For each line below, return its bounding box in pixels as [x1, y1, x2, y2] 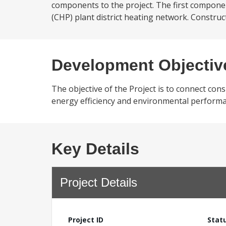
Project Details [60, 176, 137, 189]
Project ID [68, 215, 103, 224]
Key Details [51, 140, 139, 158]
